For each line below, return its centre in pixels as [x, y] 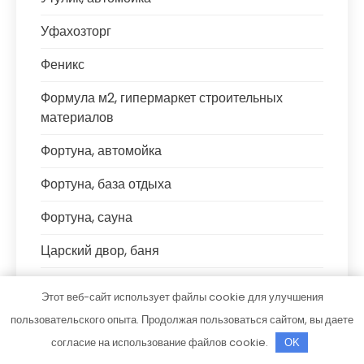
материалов [77, 117]
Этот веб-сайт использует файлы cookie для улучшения [182, 297]
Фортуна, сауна [87, 217]
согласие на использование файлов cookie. [160, 342]
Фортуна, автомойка [101, 151]
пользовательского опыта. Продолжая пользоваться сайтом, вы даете [182, 320]
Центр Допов [80, 284]
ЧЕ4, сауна [74, 317]
